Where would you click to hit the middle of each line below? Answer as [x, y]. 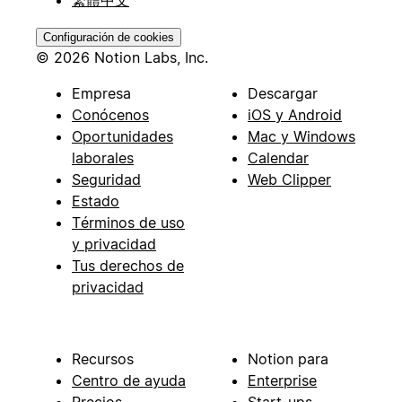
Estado [96, 201]
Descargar [283, 93]
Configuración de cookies [109, 37]
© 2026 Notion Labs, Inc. [122, 57]
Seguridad [106, 179]
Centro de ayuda [129, 380]
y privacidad [114, 244]
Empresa [101, 93]
